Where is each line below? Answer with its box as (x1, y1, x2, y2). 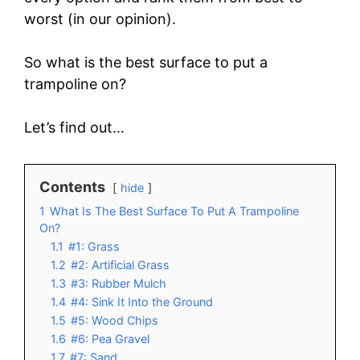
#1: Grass (68, 239, 120, 253)
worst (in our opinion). (24, 10, 176, 27)
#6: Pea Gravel (71, 331, 149, 346)
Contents (39, 178, 105, 195)
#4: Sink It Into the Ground (71, 294, 213, 309)
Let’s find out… (24, 118, 125, 136)
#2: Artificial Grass (71, 257, 170, 272)
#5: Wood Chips (71, 313, 158, 327)
